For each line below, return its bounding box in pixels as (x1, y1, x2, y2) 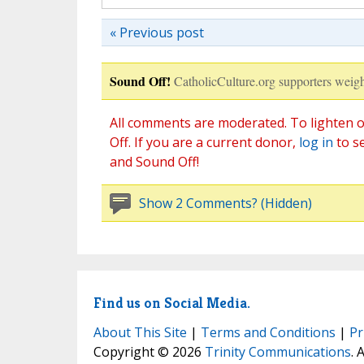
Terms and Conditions (200, 323, 336, 342)
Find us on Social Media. (93, 292, 250, 312)
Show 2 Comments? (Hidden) (138, 194, 312, 213)
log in (298, 133, 333, 152)
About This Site (93, 323, 187, 342)
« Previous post (109, 24, 204, 42)
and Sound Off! (109, 153, 199, 171)
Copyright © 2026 (93, 343, 205, 362)
